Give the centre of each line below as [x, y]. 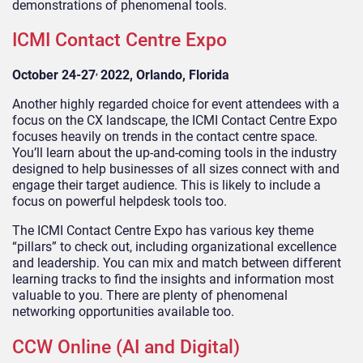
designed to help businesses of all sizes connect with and [176, 169]
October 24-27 [54, 75]
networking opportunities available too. [123, 312]
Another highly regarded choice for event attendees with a [176, 105]
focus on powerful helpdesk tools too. [120, 202]
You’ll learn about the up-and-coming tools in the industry [175, 153]
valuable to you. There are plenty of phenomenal [150, 296]
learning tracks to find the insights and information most [173, 280]
